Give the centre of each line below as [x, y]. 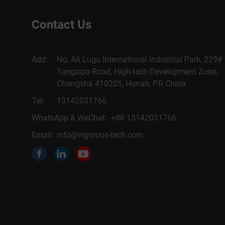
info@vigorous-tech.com [100, 135]
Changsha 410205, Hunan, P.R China [121, 84]
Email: [43, 135]
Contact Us [62, 25]
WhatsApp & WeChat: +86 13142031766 [104, 118]
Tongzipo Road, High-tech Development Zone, [137, 72]
